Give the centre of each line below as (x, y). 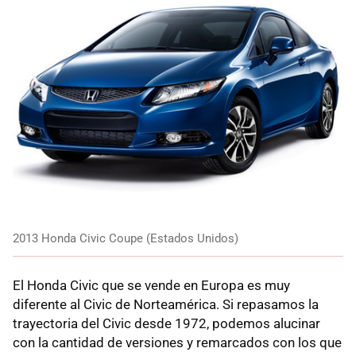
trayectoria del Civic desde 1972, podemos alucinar (166, 324)
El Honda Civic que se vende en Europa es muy (151, 286)
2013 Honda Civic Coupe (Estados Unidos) (126, 239)
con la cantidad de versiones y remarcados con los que (177, 343)
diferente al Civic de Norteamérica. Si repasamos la (166, 305)
